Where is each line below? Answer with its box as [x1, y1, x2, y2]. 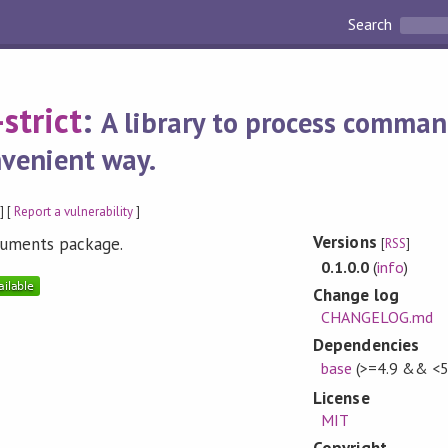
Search [348, 14, 397, 35]
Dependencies [313, 334, 419, 357]
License [313, 386, 370, 409]
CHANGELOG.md [320, 307, 433, 328]
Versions [313, 231, 381, 254]
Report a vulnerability [14, 202, 134, 220]
